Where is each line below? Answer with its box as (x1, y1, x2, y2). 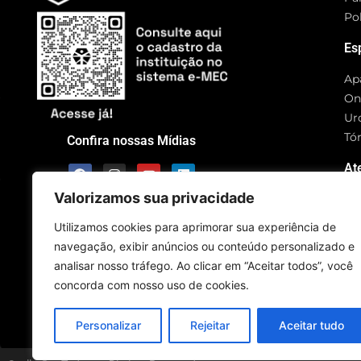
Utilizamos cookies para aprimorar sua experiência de (54, 220, 336, 234)
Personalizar (75, 318, 141, 332)
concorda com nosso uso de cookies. (54, 278, 249, 292)
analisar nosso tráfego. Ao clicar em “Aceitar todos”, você (54, 259, 353, 272)
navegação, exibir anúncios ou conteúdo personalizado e (54, 239, 355, 253)
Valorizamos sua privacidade (54, 189, 255, 206)
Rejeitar (189, 318, 230, 332)
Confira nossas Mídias (67, 132, 197, 148)
